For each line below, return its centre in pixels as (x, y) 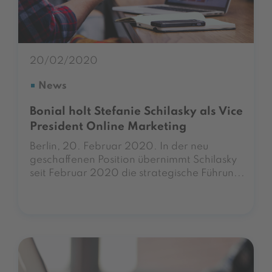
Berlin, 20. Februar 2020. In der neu (119, 146)
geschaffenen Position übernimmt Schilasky (133, 160)
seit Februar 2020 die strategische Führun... (137, 173)
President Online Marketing (108, 127)
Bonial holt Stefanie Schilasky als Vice (136, 111)
